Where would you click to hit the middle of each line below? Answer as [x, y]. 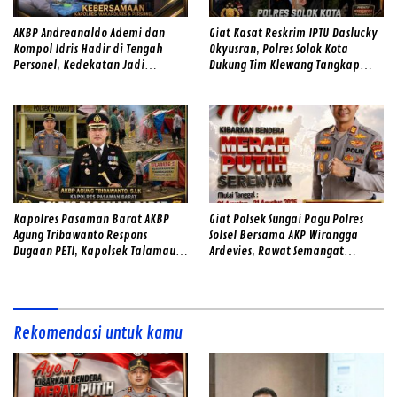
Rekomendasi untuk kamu [98, 333]
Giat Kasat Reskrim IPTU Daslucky [293, 34]
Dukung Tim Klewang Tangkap [284, 66]
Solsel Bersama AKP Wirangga [284, 235]
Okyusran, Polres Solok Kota [279, 50]
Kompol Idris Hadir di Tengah [88, 50]
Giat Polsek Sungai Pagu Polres [286, 219]
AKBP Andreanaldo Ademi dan [89, 34]
